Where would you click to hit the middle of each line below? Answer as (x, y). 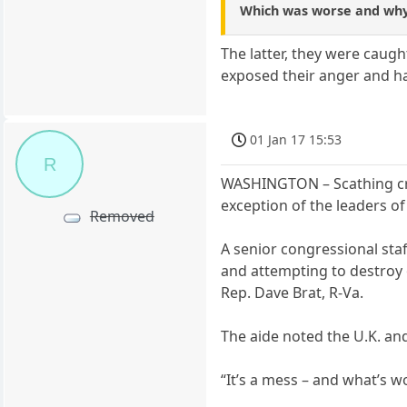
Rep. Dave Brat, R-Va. (293, 293)
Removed (122, 216)
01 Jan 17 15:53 (296, 140)
